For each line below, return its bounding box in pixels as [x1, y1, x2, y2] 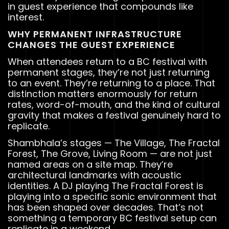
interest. [8, 10, 44, 24]
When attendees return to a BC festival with [8, 55, 207, 68]
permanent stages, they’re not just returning [8, 65, 210, 79]
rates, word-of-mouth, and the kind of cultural [8, 98, 220, 111]
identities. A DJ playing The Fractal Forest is [8, 179, 203, 192]
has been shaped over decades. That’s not [8, 200, 203, 214]
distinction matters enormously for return [8, 87, 197, 100]
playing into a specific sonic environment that [8, 190, 217, 203]
